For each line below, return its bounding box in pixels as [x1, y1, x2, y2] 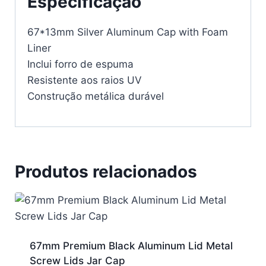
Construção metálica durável [27, 90, 164, 103]
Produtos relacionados [15, 161, 197, 182]
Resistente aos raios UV [27, 74, 142, 87]
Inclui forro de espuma [27, 58, 134, 71]
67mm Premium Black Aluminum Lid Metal [29, 240, 233, 252]
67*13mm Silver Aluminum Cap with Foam [27, 26, 228, 39]
